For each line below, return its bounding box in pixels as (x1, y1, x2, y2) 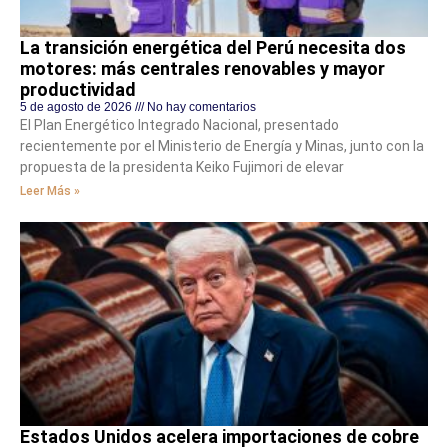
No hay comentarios (144, 99, 256, 114)
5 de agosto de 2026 (20, 99, 135, 114)
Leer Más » (20, 183, 80, 198)
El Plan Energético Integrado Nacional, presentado (20, 116, 339, 133)
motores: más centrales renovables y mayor (20, 57, 385, 79)
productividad (20, 78, 136, 100)
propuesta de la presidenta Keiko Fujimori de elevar (20, 158, 344, 175)
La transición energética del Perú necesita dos (20, 36, 406, 58)
